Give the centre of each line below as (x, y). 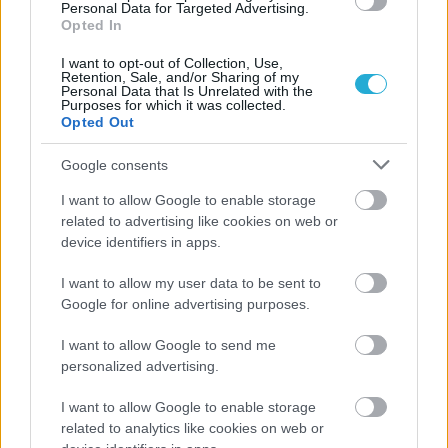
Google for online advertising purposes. (185, 304)
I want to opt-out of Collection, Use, (172, 63)
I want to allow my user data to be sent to (191, 283)
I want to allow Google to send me (168, 345)
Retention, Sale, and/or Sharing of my (180, 77)
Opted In (92, 25)
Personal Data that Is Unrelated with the (187, 91)
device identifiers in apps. (141, 242)
